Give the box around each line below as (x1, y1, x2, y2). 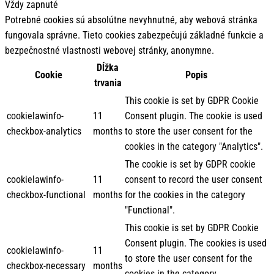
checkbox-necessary (7, 260, 86, 272)
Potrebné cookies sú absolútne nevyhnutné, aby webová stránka (5, 14, 257, 26)
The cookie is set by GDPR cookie (125, 158, 256, 171)
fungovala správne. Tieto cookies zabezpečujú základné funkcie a (5, 29, 264, 42)
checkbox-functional (7, 189, 86, 201)
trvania (94, 77, 122, 89)
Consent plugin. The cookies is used (125, 237, 267, 250)
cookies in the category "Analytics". (125, 141, 263, 153)
